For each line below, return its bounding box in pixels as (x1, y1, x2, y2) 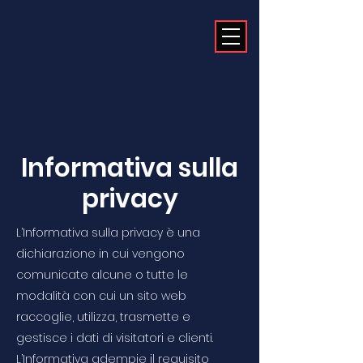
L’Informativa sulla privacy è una (16, 224, 200, 241)
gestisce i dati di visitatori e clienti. (16, 330, 213, 346)
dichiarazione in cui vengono (16, 246, 185, 262)
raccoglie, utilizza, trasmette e (16, 309, 190, 325)
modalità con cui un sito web (16, 288, 186, 304)
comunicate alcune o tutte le (16, 267, 188, 283)
